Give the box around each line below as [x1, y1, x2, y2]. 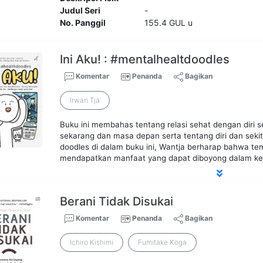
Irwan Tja [70, 96, 100, 105]
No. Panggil [60, 18, 106, 28]
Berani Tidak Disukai [60, 194, 174, 209]
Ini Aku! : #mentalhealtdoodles [60, 52, 230, 67]
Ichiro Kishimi [70, 238, 114, 247]
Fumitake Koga [138, 238, 187, 247]
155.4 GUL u [144, 18, 193, 28]
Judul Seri [60, 5, 101, 16]
